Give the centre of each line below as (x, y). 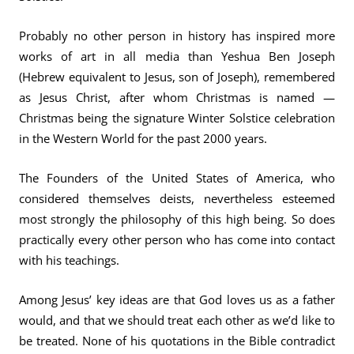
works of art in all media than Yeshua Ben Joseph (177, 56)
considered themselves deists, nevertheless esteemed (177, 198)
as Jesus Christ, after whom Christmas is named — (177, 97)
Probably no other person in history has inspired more (177, 36)
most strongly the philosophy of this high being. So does (177, 219)
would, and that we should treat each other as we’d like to (177, 320)
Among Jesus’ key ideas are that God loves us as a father (177, 299)
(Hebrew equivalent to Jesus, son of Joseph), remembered (177, 77)
